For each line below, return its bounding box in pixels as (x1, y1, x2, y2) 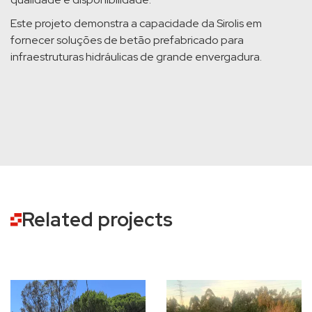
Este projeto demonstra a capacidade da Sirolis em (10, 16, 262, 31)
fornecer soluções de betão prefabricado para (10, 33, 244, 48)
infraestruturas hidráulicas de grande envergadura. (10, 49, 262, 65)
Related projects (22, 206, 173, 233)
